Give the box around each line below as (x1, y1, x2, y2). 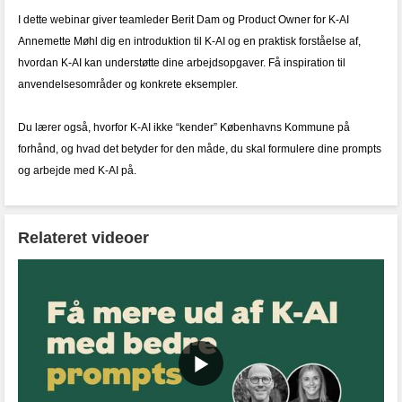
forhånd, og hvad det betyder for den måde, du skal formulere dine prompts (18, 143, 381, 155)
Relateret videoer (18, 229, 149, 247)
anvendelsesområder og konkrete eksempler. (18, 78, 240, 91)
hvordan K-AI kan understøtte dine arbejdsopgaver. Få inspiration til (18, 57, 345, 69)
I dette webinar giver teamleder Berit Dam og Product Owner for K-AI (18, 13, 349, 26)
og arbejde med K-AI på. (18, 164, 136, 177)
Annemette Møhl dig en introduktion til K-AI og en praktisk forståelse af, (18, 35, 361, 48)
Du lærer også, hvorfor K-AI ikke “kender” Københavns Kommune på (18, 121, 350, 134)
